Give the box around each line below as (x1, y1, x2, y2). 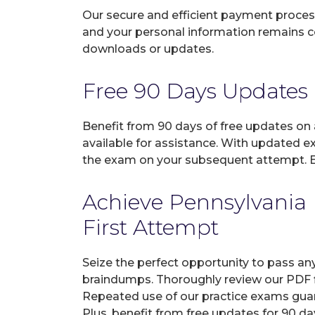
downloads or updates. (82, 42, 214, 56)
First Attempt (82, 214, 219, 240)
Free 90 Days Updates (82, 78, 308, 104)
